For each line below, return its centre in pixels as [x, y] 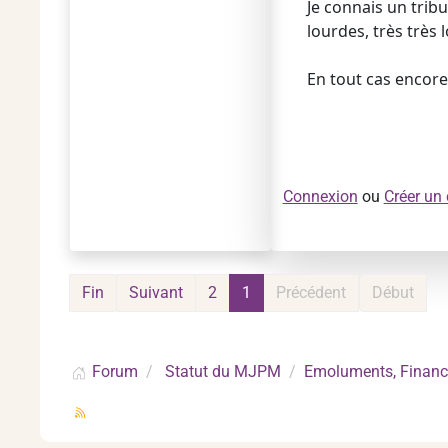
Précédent [311, 292]
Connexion [320, 196]
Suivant [156, 292]
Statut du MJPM [223, 371]
